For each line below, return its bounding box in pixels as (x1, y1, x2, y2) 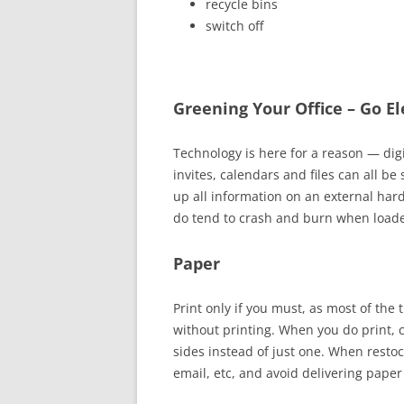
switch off (206, 17, 263, 34)
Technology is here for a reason (173, 144, 367, 161)
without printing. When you (173, 321, 343, 338)
